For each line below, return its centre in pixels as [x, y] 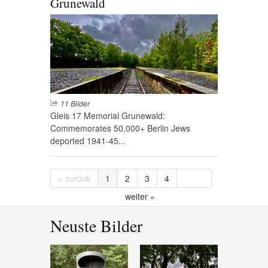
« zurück [74, 178]
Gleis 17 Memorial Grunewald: [108, 115]
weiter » [140, 196]
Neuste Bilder [96, 225]
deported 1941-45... [88, 140]
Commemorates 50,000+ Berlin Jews [120, 128]
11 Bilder [75, 103]
